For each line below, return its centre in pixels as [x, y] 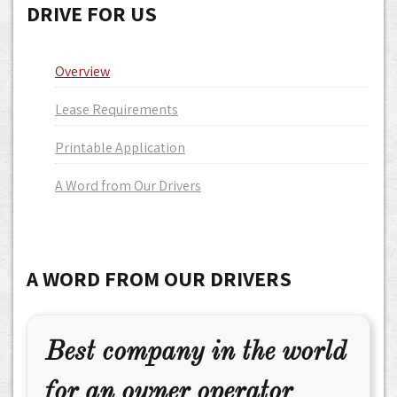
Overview [82, 71]
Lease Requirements [117, 109]
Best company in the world [196, 353]
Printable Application [120, 148]
